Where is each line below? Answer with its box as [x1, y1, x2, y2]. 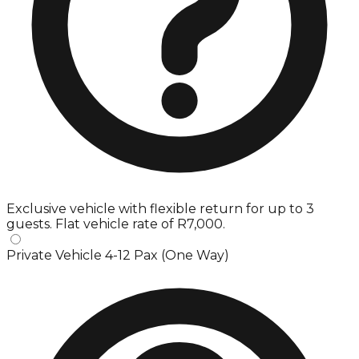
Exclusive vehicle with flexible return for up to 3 [6, 200, 314, 216]
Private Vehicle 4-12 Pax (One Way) [6, 247, 229, 263]
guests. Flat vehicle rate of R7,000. [6, 216, 225, 232]
